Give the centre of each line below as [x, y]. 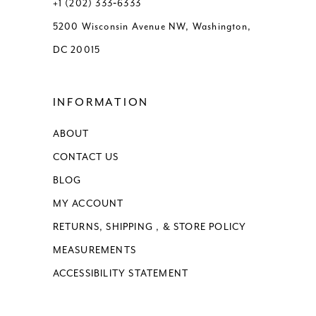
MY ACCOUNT [88, 203]
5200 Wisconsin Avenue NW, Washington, [152, 27]
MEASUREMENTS [95, 250]
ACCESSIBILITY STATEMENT [121, 273]
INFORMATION [101, 103]
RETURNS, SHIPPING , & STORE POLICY [150, 226]
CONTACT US [86, 157]
